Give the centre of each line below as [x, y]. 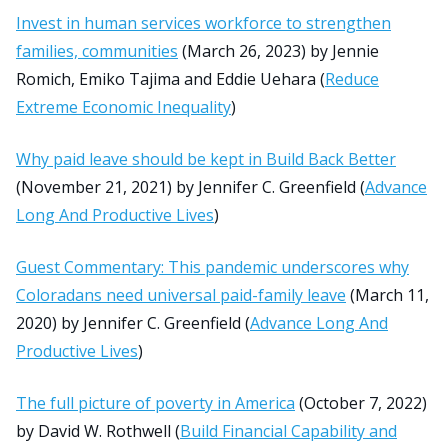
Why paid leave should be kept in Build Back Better [206, 158]
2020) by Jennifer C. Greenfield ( [133, 322]
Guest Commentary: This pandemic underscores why [212, 266]
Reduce [352, 78]
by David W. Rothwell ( [98, 430]
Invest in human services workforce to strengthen [203, 22]
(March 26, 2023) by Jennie [278, 50]
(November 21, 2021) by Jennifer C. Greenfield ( [190, 186]
